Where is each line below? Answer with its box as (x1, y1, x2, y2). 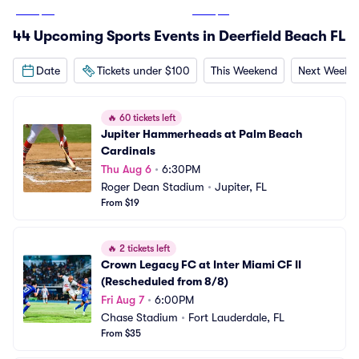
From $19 (101, 197, 139, 208)
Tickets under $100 (97, 63, 190, 77)
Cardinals (101, 144, 155, 157)
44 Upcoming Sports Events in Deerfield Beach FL (13, 28, 346, 44)
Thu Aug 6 (101, 163, 151, 175)
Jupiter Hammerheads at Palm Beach (101, 127, 303, 140)
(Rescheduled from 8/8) (101, 275, 228, 288)
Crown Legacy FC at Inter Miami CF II (101, 258, 301, 271)
